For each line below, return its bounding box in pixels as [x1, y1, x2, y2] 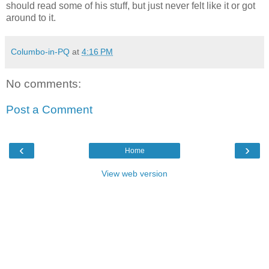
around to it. [6, 13, 58, 23]
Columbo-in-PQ [11, 47, 70, 57]
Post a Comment [6, 103, 92, 116]
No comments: [6, 77, 81, 90]
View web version [101, 169, 168, 179]
